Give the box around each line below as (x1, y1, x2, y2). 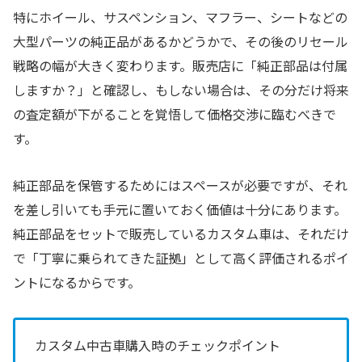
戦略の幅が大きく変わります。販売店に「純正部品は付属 (13, 55, 347, 75)
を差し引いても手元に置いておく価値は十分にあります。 (13, 200, 347, 220)
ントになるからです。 (13, 272, 141, 293)
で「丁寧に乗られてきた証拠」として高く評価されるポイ (13, 248, 349, 268)
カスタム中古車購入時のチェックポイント (35, 335, 280, 356)
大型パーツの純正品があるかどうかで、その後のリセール (13, 31, 348, 51)
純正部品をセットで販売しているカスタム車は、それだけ (13, 224, 349, 244)
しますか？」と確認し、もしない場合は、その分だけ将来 (13, 79, 349, 99)
